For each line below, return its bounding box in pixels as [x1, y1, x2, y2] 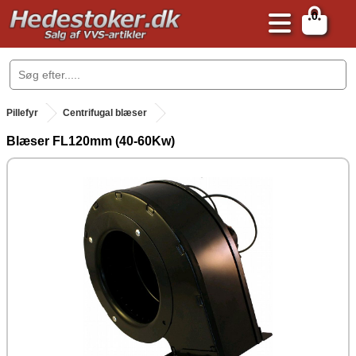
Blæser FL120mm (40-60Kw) [6, 134, 175, 148]
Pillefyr [6, 107, 38, 118]
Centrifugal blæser [63, 107, 147, 118]
